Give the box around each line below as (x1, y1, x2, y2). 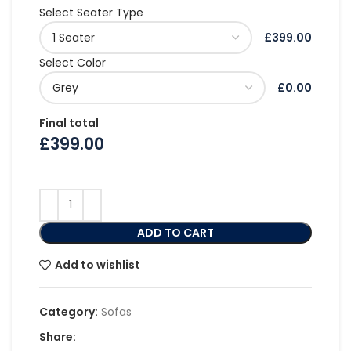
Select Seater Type (39, 5, 143, 21)
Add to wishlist (54, 257, 140, 273)
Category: (39, 303, 98, 320)
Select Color (39, 55, 106, 71)
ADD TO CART (137, 224, 214, 241)
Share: (39, 328, 76, 345)
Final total (39, 115, 99, 132)
